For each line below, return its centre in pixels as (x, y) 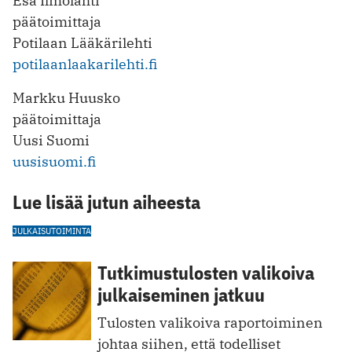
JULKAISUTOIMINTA (52, 230)
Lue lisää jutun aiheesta (106, 202)
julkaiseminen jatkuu (181, 294)
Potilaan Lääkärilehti (82, 42)
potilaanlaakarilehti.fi (85, 64)
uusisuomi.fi (54, 161)
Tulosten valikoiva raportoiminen (210, 322)
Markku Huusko (66, 97)
